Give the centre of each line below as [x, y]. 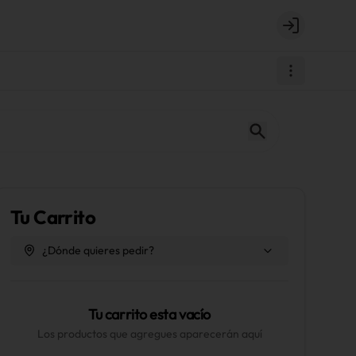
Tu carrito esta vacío [149, 314]
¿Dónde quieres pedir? [98, 250]
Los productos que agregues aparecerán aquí [149, 334]
